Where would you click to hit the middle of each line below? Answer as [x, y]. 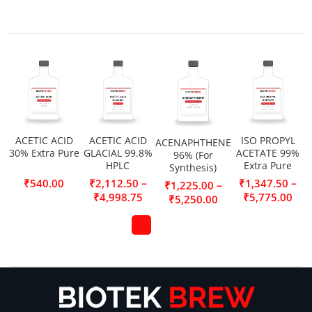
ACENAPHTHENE [193, 142]
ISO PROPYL [268, 141]
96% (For [193, 155]
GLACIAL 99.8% [118, 153]
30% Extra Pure [44, 153]
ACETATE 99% [268, 153]
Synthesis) [193, 167]
